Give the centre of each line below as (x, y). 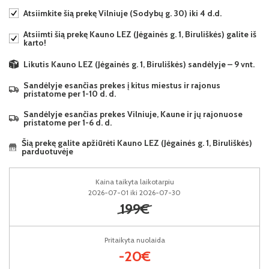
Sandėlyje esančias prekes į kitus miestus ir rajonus (122, 86)
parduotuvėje (48, 152)
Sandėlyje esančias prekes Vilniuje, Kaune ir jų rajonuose (133, 114)
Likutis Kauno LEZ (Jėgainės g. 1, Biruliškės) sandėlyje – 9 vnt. (139, 64)
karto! (35, 43)
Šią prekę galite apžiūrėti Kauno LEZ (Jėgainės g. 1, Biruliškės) (137, 143)
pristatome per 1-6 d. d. (68, 123)
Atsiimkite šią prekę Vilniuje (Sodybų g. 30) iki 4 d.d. (122, 13)
